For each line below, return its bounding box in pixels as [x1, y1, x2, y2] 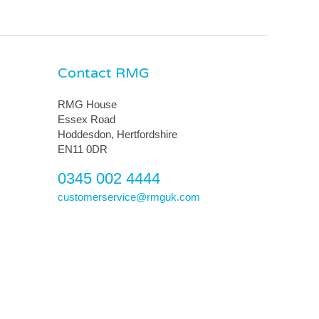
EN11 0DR [58, 143, 108, 156]
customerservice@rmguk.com [58, 190, 200, 203]
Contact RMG [58, 64, 150, 82]
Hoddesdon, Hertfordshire [58, 128, 177, 141]
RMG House [58, 98, 117, 111]
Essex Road [58, 113, 115, 126]
